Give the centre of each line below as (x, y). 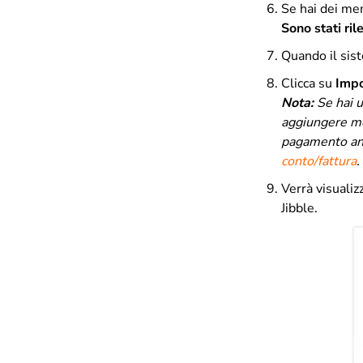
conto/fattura (319, 162)
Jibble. (299, 209)
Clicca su (308, 84)
